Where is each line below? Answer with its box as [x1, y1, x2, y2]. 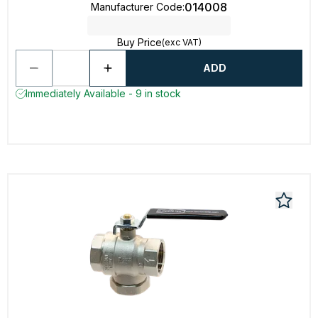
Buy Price [116, 36, 162, 48]
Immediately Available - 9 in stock [26, 87, 181, 99]
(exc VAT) [161, 37, 202, 48]
